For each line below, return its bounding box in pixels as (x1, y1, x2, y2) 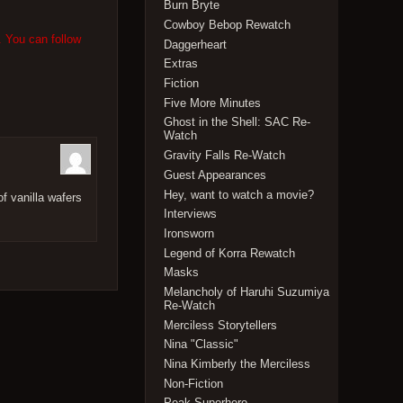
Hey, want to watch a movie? (164, 187, 315, 201)
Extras (164, 57, 199, 71)
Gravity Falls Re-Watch (164, 148, 286, 163)
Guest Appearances (164, 167, 267, 182)
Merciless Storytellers (164, 318, 278, 332)
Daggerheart (164, 37, 228, 51)
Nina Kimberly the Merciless (164, 357, 311, 372)
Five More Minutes (164, 95, 262, 110)
